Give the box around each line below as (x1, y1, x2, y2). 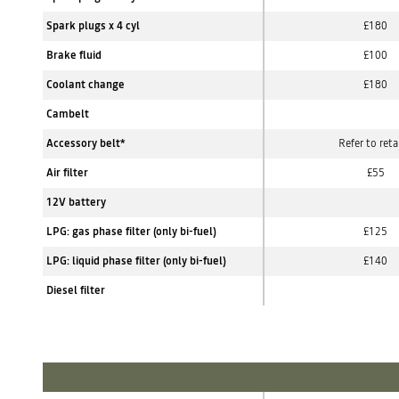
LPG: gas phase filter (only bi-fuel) (46, 224, 216, 239)
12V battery (46, 195, 106, 209)
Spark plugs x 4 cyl (46, 19, 140, 33)
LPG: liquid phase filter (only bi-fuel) (46, 254, 226, 268)
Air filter (46, 166, 88, 180)
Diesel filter (46, 283, 105, 297)
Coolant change (46, 77, 125, 92)
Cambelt (46, 107, 92, 121)
